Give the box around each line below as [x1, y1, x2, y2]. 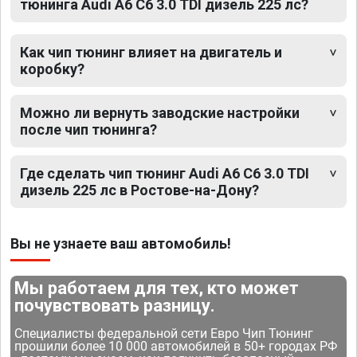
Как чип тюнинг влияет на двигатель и [20, 43, 282, 61]
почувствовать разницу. [14, 295, 216, 316]
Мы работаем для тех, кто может [14, 277, 300, 298]
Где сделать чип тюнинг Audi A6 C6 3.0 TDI [20, 164, 309, 182]
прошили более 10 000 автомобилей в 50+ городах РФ [14, 338, 338, 354]
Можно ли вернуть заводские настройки [20, 104, 300, 121]
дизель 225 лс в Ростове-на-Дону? [20, 181, 259, 198]
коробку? [20, 60, 84, 77]
